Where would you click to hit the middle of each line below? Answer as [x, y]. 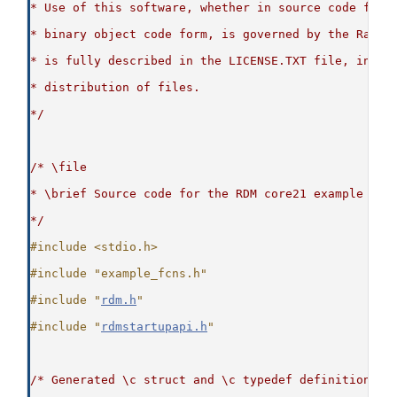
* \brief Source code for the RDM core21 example [197, 194]
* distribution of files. [115, 88]
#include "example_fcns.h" [119, 274]
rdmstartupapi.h [154, 327]
